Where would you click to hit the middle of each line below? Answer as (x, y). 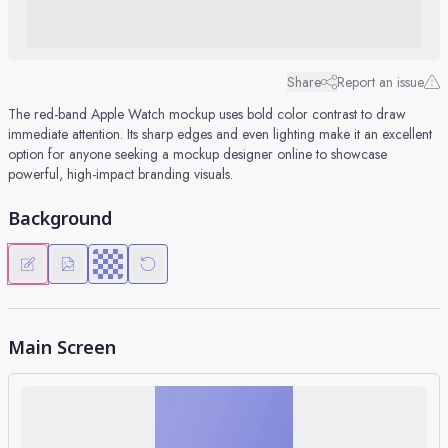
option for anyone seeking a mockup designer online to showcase (197, 154)
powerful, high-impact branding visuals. (120, 174)
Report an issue (380, 82)
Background (60, 218)
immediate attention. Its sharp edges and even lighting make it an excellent (220, 134)
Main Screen (62, 347)
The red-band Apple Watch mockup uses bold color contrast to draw (207, 114)
